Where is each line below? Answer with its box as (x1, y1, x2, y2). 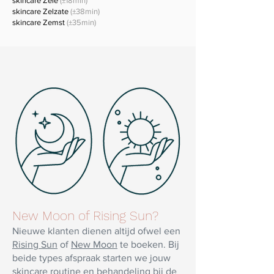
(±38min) (70, 7, 100, 17)
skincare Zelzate (12, 7, 70, 17)
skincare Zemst (12, 18, 67, 28)
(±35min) (67, 18, 96, 28)
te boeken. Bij (117, 239, 179, 250)
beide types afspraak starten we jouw (12, 253, 171, 264)
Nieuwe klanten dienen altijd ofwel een (12, 226, 180, 237)
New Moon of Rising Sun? (12, 208, 158, 224)
